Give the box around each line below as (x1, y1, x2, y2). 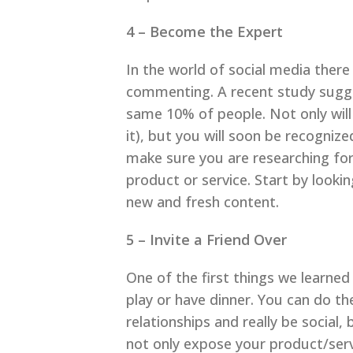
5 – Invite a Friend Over (126, 230, 287, 250)
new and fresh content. (126, 192, 279, 212)
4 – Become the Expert (126, 22, 283, 42)
